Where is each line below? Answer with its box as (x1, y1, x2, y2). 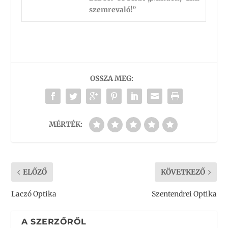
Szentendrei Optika (151, 189, 217, 198)
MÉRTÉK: (49, 120, 82, 129)
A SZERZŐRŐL (21, 217, 87, 226)
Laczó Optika (11, 189, 57, 198)
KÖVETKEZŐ (160, 167, 205, 177)
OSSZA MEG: (90, 74, 133, 83)
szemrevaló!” (89, 5, 136, 15)
